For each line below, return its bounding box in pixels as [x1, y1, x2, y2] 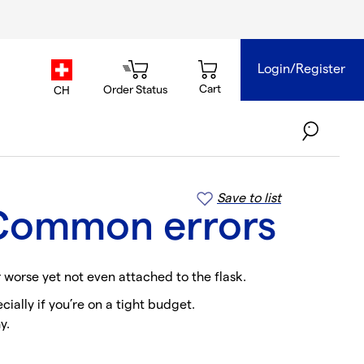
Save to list [217, 191, 281, 206]
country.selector [60, 76, 157, 93]
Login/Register [258, 62, 346, 77]
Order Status [103, 83, 168, 97]
